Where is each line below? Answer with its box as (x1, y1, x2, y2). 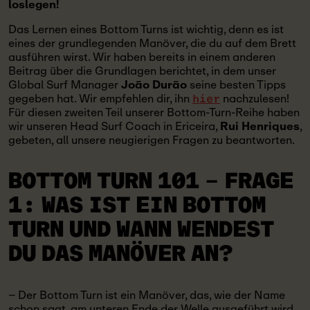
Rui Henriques (220, 117, 300, 136)
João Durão (121, 75, 187, 94)
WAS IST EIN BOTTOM (36, 194, 266, 217)
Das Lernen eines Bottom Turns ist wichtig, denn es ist (8, 20, 284, 39)
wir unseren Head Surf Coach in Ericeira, (8, 117, 220, 136)
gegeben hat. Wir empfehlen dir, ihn (8, 89, 192, 108)
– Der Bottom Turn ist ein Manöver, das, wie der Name (8, 286, 285, 304)
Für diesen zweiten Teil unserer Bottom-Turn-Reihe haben (8, 103, 300, 122)
